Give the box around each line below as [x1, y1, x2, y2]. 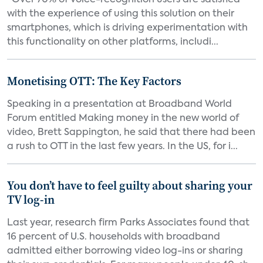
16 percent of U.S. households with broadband [7, 232, 220, 242]
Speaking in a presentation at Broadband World [7, 100, 232, 109]
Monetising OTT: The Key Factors [7, 73, 181, 89]
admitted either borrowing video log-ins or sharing [7, 247, 243, 256]
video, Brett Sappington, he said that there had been [7, 128, 255, 137]
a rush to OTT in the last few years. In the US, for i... [7, 142, 238, 151]
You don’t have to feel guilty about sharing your [7, 177, 252, 194]
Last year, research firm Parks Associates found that [7, 218, 249, 228]
